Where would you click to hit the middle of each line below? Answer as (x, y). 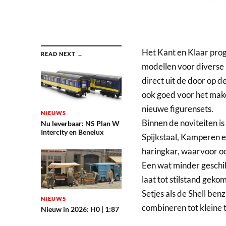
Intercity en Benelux (72, 132)
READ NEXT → (62, 53)
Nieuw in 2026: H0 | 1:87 (80, 209)
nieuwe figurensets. (177, 108)
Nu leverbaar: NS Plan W (80, 123)
